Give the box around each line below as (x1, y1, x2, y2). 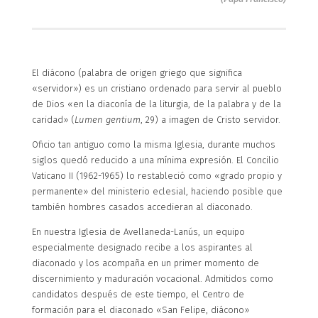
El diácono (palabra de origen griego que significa (31, 67, 242, 78)
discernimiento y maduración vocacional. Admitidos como (31, 273, 273, 284)
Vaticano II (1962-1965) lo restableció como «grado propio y (31, 170, 282, 181)
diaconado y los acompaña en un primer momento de (31, 257, 259, 268)
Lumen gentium (74, 114, 141, 125)
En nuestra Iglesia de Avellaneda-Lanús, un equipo (31, 226, 245, 237)
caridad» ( (31, 114, 75, 125)
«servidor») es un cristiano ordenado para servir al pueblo (31, 82, 282, 94)
